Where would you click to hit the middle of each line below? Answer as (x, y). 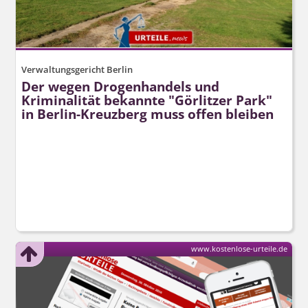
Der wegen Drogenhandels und (120, 86)
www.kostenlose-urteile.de (240, 249)
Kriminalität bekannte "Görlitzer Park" (146, 100)
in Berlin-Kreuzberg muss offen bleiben (147, 113)
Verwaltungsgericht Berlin (77, 70)
